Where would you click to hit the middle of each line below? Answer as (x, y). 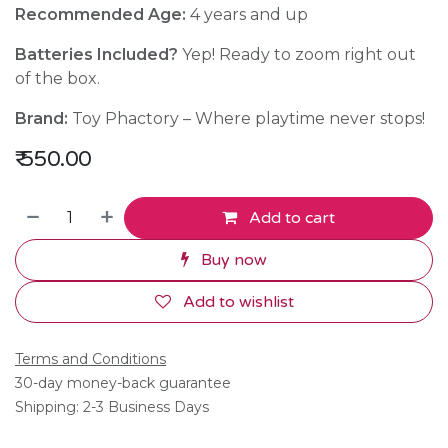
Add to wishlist (238, 301)
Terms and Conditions (90, 358)
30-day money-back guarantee (123, 382)
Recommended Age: (100, 14)
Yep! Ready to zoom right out (297, 54)
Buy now (232, 259)
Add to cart (290, 217)
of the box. (57, 78)
